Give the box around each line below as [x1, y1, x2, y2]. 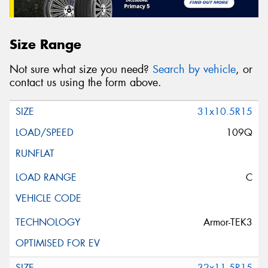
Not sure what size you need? [10, 62, 153, 77]
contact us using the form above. [10, 75, 162, 90]
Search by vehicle [153, 62, 236, 77]
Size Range [10, 35, 81, 53]
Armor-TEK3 [203, 215, 252, 229]
